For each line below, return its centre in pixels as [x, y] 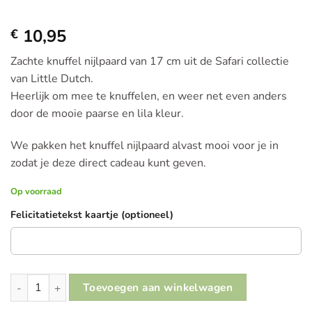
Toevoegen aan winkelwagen [158, 288]
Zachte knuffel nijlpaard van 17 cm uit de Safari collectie [150, 61]
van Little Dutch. [52, 78]
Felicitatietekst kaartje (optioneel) [92, 215]
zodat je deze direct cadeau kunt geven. [108, 163]
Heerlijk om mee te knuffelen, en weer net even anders [149, 96]
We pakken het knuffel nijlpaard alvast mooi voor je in [145, 145]
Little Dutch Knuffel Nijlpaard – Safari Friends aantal [134, 281]
